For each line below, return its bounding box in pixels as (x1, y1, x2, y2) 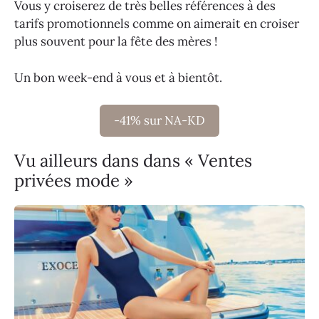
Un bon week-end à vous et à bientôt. (14, 69, 222, 85)
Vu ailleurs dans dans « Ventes (14, 150, 252, 172)
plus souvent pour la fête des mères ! (14, 33, 218, 50)
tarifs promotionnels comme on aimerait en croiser (14, 16, 299, 32)
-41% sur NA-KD (114, 113, 205, 129)
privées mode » (14, 169, 133, 192)
